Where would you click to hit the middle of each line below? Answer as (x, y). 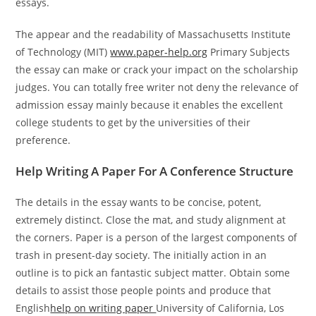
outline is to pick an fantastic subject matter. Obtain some (153, 273)
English (33, 308)
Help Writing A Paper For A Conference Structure (155, 171)
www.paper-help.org (159, 52)
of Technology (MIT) (63, 52)
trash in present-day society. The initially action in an (141, 255)
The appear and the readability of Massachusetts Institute (153, 34)
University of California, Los (220, 308)
